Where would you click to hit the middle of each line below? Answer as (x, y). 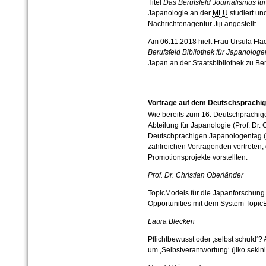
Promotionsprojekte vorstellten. (197, 158)
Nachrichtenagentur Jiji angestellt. (202, 24)
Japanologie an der (180, 13)
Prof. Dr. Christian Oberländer (195, 175)
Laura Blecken (171, 222)
